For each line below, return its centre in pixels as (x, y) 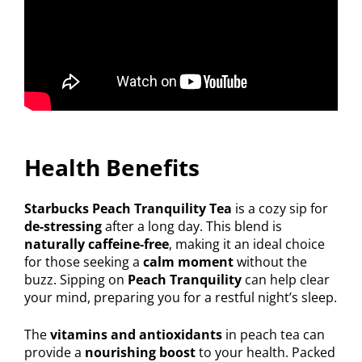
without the (270, 262)
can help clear (286, 280)
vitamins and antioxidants (136, 335)
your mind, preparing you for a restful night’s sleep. (181, 298)
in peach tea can (274, 335)
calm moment (188, 262)
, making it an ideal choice (247, 244)
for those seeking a (84, 262)
